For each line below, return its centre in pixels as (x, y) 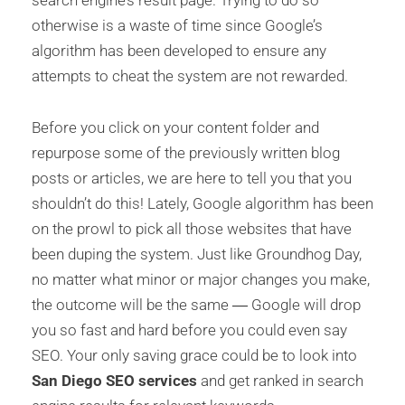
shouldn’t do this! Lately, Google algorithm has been (202, 204)
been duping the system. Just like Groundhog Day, (197, 254)
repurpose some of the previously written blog (186, 153)
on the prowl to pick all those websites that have (192, 229)
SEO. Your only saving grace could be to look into (194, 356)
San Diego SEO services (116, 381)
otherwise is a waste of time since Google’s (177, 25)
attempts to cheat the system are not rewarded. (190, 75)
